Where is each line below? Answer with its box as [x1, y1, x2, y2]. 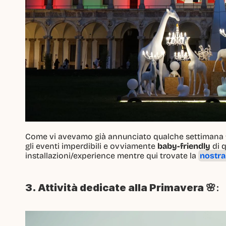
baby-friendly [157, 141, 210, 151]
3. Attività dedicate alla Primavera [25, 181, 206, 194]
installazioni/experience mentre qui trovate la [25, 150, 198, 160]
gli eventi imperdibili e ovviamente [25, 141, 157, 151]
